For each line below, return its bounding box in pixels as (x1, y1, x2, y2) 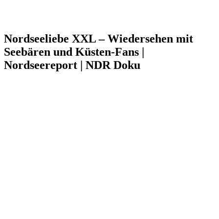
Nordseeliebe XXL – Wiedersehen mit (4, 32, 193, 45)
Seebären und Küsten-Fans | (4, 45, 144, 58)
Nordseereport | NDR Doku (4, 58, 140, 71)
